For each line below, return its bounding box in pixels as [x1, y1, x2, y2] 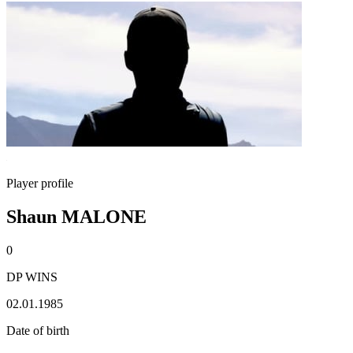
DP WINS [6, 269, 58, 284]
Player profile [6, 176, 73, 190]
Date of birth [6, 323, 69, 337]
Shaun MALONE [6, 206, 147, 227]
